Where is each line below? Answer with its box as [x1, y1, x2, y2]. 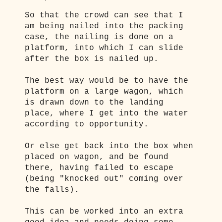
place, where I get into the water [25, 109, 188, 118]
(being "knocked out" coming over [25, 174, 183, 184]
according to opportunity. [25, 120, 149, 129]
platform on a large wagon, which [25, 87, 183, 97]
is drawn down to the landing [25, 98, 164, 108]
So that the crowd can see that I [25, 11, 183, 20]
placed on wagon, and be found [25, 153, 168, 162]
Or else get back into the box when [25, 142, 193, 151]
